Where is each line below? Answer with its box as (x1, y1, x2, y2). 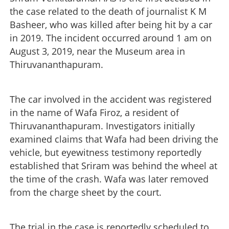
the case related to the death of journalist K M (10, 5, 207, 17)
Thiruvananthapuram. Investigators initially (10, 119, 195, 132)
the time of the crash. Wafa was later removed (10, 172, 209, 185)
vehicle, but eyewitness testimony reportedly (10, 146, 201, 158)
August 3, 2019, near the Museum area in (10, 44, 185, 57)
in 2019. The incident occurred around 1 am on (10, 31, 212, 44)
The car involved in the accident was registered (10, 93, 212, 105)
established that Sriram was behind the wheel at (10, 159, 217, 172)
